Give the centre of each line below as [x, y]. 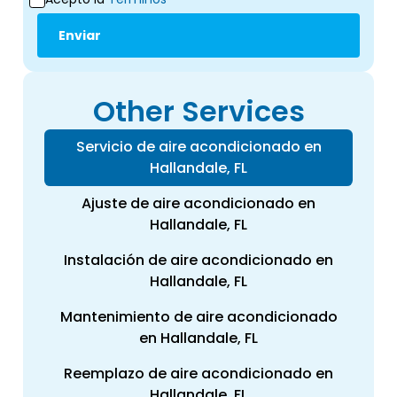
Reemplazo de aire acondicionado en [198, 374]
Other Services [198, 112]
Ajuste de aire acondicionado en [198, 204]
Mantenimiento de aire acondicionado [198, 317]
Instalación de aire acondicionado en [198, 261]
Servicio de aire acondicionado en [198, 147]
